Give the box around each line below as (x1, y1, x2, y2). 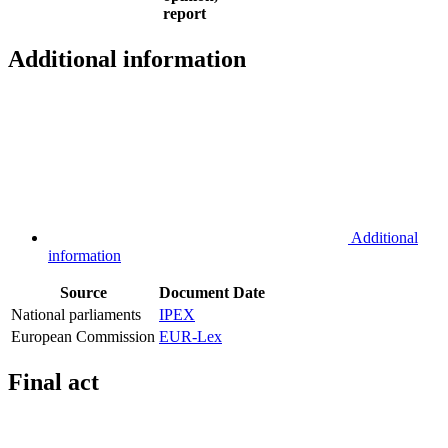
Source (59, 283, 107, 301)
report (163, 4, 206, 22)
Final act (8, 368, 99, 395)
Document (159, 283, 229, 301)
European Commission (11, 327, 155, 345)
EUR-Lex (159, 327, 222, 345)
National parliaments (11, 305, 141, 323)
